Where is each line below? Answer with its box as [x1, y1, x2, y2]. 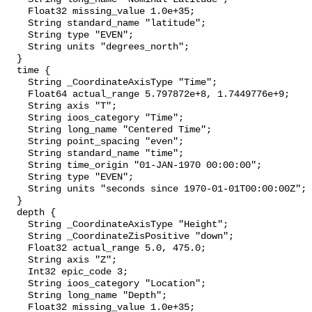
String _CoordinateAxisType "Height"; [6, 219, 28, 231]
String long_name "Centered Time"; [6, 125, 28, 136]
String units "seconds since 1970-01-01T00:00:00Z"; [6, 184, 28, 195]
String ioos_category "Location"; [6, 279, 28, 290]
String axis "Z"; [6, 255, 28, 266]
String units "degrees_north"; [6, 42, 28, 53]
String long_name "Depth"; [6, 290, 28, 302]
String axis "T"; [6, 101, 28, 112]
